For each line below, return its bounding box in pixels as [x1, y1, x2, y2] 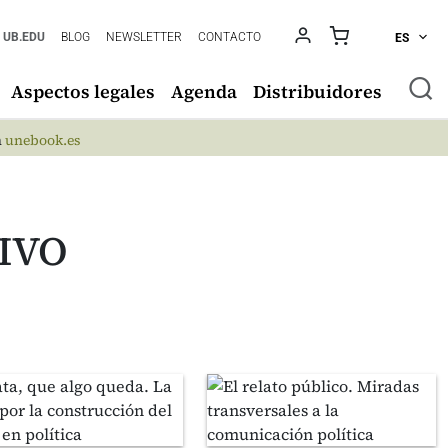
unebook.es [4, 129, 81, 150]
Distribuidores [253, 79, 382, 104]
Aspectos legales [11, 79, 155, 104]
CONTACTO [198, 30, 262, 44]
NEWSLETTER [106, 30, 183, 44]
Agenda [171, 79, 237, 104]
